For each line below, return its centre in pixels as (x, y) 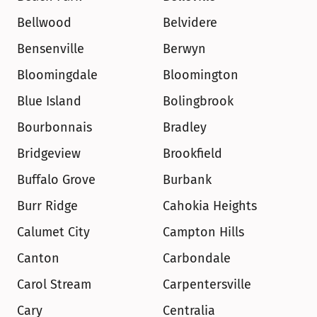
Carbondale (197, 258)
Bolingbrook (198, 101)
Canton (38, 258)
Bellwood (44, 23)
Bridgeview (49, 154)
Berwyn (184, 49)
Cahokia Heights (210, 206)
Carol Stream (54, 284)
